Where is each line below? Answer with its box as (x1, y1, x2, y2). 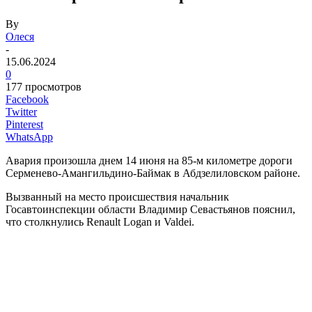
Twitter (6, 105, 37, 118)
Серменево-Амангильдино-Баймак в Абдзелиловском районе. (6, 166, 300, 179)
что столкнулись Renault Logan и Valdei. (6, 215, 194, 228)
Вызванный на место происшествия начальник (6, 190, 229, 203)
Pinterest (6, 118, 43, 130)
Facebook (6, 93, 49, 105)
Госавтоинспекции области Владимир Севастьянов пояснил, (6, 203, 295, 215)
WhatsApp (6, 130, 53, 143)
